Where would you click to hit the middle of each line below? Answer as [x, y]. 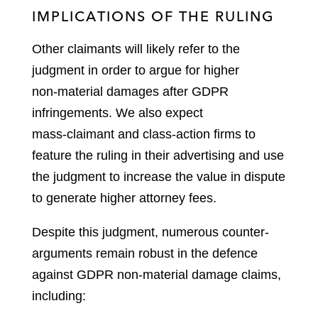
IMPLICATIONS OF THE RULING [153, 16]
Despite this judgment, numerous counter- [150, 232]
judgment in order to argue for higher [136, 71]
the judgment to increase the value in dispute [159, 177]
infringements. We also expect [117, 113]
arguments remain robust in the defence [145, 254]
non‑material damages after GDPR [130, 92]
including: [59, 296]
